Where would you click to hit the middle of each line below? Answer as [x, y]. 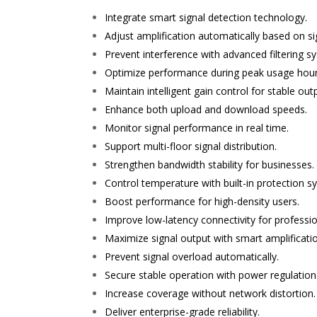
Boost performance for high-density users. [202, 202]
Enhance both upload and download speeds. [206, 110]
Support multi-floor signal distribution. [191, 146]
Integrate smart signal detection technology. [206, 18]
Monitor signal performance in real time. [197, 128]
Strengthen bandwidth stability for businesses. [210, 165]
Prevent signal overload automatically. [192, 257]
